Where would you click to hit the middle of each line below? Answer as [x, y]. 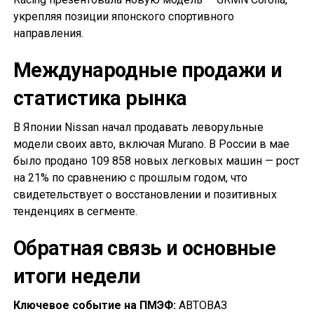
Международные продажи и [148, 70]
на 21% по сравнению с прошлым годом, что [130, 178]
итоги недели [77, 277]
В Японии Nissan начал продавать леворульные [138, 128]
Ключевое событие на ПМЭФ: [94, 306]
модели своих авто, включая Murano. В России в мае [151, 144]
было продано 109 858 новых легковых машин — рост [156, 161]
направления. [48, 34]
